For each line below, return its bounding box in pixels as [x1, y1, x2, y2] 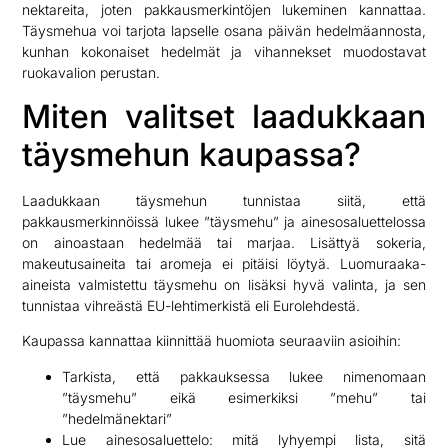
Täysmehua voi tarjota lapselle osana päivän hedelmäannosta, [22, 22, 426, 40]
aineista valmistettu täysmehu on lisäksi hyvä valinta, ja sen [22, 275, 426, 293]
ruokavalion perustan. [22, 64, 161, 82]
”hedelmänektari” [62, 409, 173, 427]
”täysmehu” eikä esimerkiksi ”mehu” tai [62, 388, 426, 406]
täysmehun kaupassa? [22, 134, 362, 174]
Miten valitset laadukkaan [22, 96, 426, 136]
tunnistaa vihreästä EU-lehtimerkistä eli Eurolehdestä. [22, 296, 361, 314]
